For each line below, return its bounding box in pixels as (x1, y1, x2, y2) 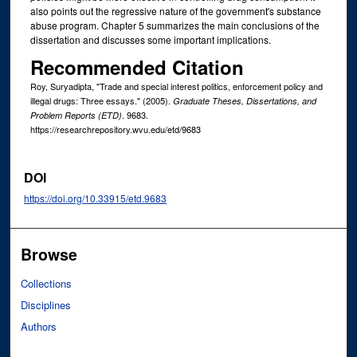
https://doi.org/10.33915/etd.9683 (24, 191, 167, 206)
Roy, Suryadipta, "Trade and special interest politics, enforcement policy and (29, 80, 323, 93)
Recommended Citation (29, 53, 244, 81)
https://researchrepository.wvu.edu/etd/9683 (29, 123, 201, 136)
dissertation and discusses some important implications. (29, 33, 271, 47)
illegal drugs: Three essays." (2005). (29, 94, 173, 108)
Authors (21, 318, 57, 334)
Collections (21, 275, 73, 291)
